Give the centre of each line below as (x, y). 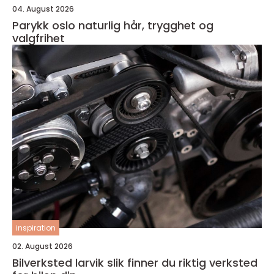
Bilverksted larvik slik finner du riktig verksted (60, 263)
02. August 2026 (43, 246)
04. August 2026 (43, 9)
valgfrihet (39, 39)
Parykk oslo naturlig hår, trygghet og (45, 26)
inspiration (36, 228)
